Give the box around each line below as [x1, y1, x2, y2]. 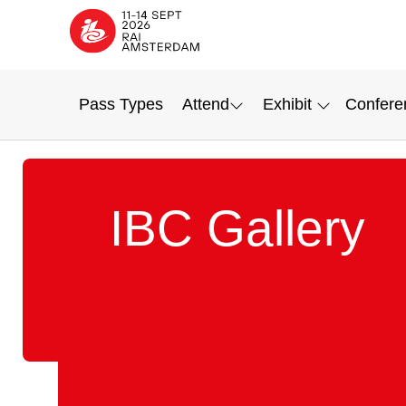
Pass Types [78, 95, 163, 113]
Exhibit [262, 95, 312, 113]
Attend [181, 95, 229, 113]
